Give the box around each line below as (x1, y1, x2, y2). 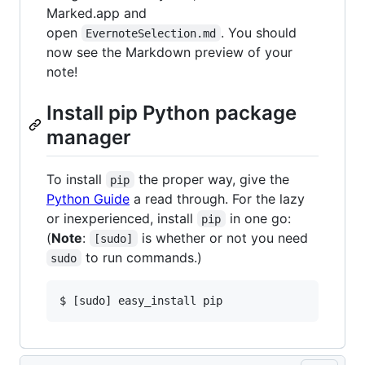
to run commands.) (81, 248, 202, 266)
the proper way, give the (134, 170, 289, 187)
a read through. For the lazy (130, 190, 305, 207)
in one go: (225, 209, 291, 226)
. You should (220, 24, 301, 41)
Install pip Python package (46, 100, 297, 125)
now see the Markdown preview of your (46, 43, 292, 60)
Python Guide (46, 190, 130, 207)
